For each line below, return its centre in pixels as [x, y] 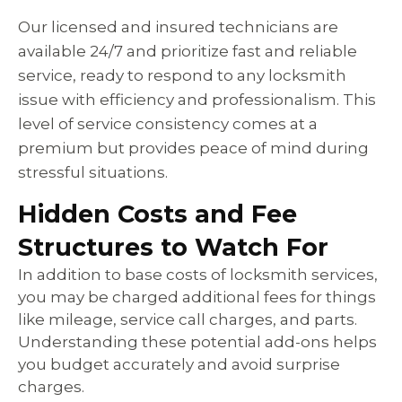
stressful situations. [93, 172]
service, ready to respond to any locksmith [182, 75]
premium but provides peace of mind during [193, 148]
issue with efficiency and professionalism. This [197, 99]
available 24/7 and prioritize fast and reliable [188, 51]
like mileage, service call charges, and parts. [188, 320]
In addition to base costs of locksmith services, [198, 275]
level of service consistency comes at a [168, 123]
